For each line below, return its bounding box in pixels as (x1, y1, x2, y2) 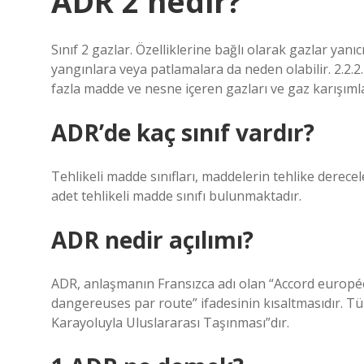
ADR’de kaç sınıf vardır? (51, 117, 314, 148)
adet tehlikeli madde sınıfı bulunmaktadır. (51, 187, 301, 205)
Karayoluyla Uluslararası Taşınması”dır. (51, 314, 289, 331)
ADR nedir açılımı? (51, 224, 253, 255)
